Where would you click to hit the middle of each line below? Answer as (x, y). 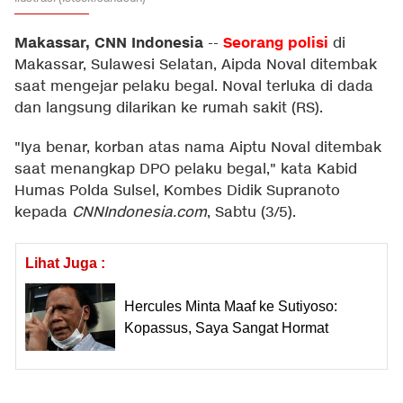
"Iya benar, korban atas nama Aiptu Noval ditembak (198, 148)
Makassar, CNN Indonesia (109, 43)
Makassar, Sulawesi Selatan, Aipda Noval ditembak (196, 65)
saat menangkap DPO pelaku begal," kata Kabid (186, 170)
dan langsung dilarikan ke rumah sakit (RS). (171, 108)
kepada (43, 213)
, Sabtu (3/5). (251, 213)
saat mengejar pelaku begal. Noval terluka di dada (194, 87)
